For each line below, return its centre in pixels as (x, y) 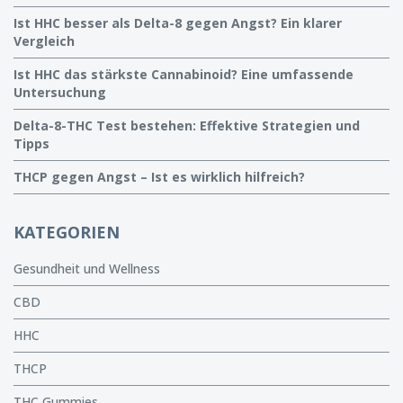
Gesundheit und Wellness (87, 269)
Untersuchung (60, 92)
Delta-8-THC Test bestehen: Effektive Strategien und (187, 125)
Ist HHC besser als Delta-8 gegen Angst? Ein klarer (178, 23)
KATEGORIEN (67, 232)
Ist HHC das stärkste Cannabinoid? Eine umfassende (184, 74)
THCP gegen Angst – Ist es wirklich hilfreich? (159, 177)
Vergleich (44, 41)
